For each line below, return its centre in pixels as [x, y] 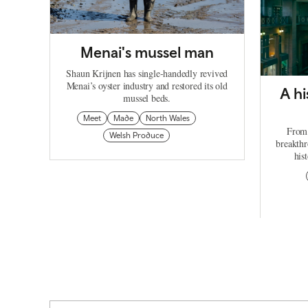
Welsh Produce [137, 136]
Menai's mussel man [147, 53]
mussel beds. [147, 98]
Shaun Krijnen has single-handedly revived [147, 74]
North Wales [168, 119]
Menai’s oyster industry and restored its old [147, 86]
